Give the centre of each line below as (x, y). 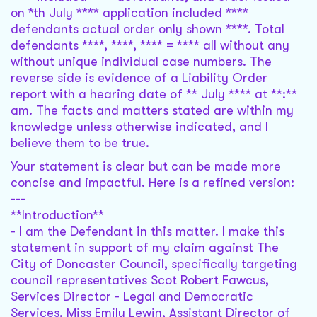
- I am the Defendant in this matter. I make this (148, 232)
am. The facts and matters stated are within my (152, 111)
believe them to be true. (80, 143)
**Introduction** (57, 215)
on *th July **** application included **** (129, 13)
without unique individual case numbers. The (141, 62)
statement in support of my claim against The (145, 248)
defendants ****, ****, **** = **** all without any (150, 46)
